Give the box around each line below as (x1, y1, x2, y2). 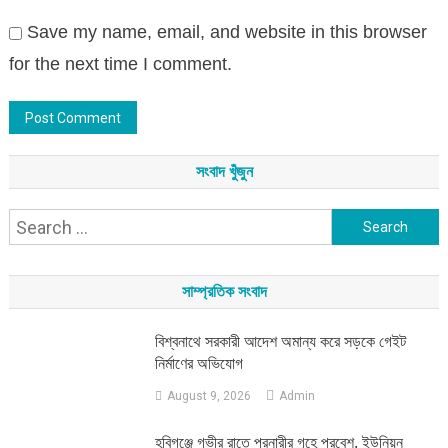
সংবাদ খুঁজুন (195, 163, 253, 181)
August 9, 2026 (167, 389, 252, 404)
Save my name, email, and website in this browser (26, 22, 427, 43)
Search (330, 214, 388, 235)
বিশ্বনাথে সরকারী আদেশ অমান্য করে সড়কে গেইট (155, 333, 407, 351)
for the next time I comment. (8, 54, 232, 75)
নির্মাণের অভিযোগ (155, 355, 244, 373)
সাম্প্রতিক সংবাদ (181, 283, 267, 301)
